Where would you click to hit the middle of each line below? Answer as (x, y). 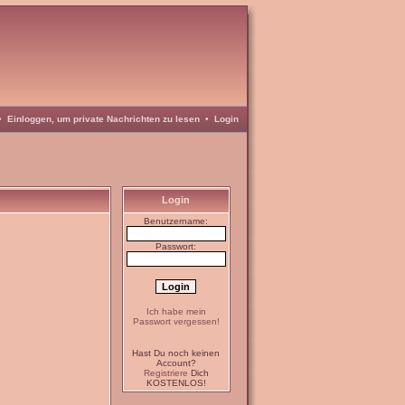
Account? (176, 363)
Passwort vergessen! (176, 321)
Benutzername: (176, 221)
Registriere (165, 373)
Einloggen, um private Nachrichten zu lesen (103, 119)
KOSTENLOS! (176, 383)
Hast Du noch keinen (176, 353)
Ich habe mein (176, 311)
